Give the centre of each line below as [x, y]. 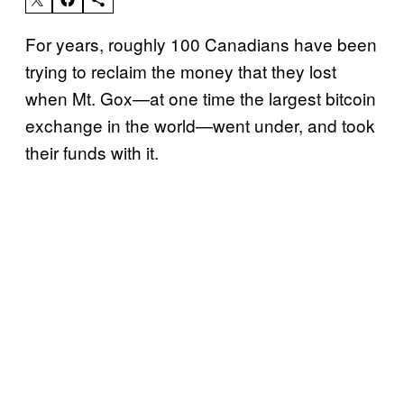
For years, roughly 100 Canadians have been [201, 43]
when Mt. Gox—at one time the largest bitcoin [201, 97]
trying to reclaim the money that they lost [181, 70]
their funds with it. [92, 151]
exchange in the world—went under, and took [200, 124]
